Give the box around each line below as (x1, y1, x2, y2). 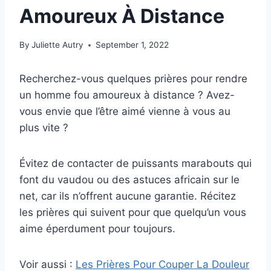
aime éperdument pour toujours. (19, 223, 175, 235)
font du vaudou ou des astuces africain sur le (19, 174, 240, 186)
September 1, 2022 (96, 40, 169, 50)
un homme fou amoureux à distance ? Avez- (19, 89, 235, 102)
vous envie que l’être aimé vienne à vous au (19, 105, 230, 118)
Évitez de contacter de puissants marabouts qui (19, 157, 252, 170)
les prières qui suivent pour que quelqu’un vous (19, 206, 246, 219)
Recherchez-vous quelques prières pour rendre (19, 73, 247, 85)
